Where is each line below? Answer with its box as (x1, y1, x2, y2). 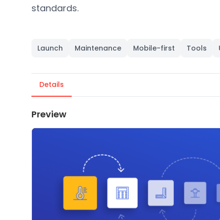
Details (39, 80, 64, 89)
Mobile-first (133, 43, 175, 53)
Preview (31, 108, 66, 120)
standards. (31, 2, 79, 14)
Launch (37, 43, 63, 53)
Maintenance (75, 43, 121, 53)
